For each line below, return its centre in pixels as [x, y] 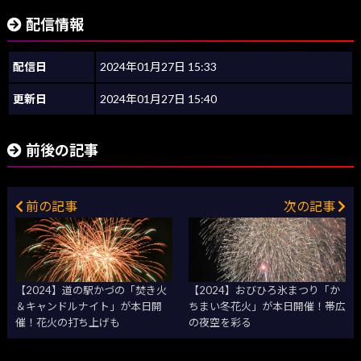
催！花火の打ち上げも [67, 323]
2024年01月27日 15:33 [158, 67]
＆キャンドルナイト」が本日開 [88, 307]
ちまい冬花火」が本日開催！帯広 [267, 307]
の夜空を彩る [220, 323]
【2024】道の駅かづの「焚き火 [91, 290]
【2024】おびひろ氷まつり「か [264, 290]
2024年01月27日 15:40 [158, 99]
